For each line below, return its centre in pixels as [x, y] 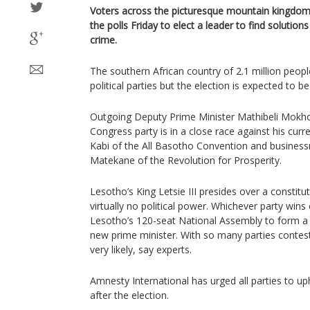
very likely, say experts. [141, 249]
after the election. [129, 295]
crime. [103, 40]
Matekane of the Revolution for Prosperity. [186, 160]
